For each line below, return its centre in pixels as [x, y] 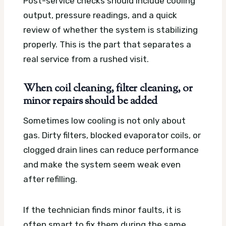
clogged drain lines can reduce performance [111, 150]
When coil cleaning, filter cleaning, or [108, 89]
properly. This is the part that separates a [107, 45]
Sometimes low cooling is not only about [104, 121]
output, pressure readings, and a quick [100, 15]
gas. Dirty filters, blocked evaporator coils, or [112, 135]
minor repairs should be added [90, 102]
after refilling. [50, 179]
